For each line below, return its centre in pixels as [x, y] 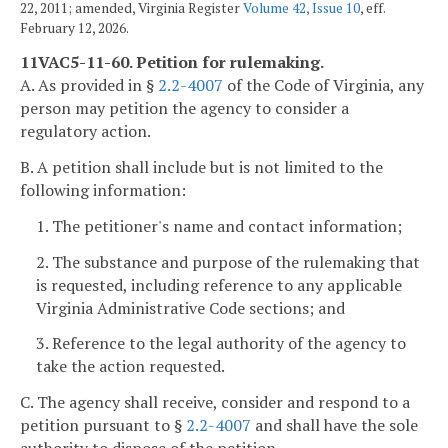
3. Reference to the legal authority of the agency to [221, 343]
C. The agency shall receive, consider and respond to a [215, 402]
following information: [103, 190]
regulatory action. [85, 131]
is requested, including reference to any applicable [219, 284]
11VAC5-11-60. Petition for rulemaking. [172, 62]
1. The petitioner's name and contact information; [219, 225]
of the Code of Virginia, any [323, 85]
